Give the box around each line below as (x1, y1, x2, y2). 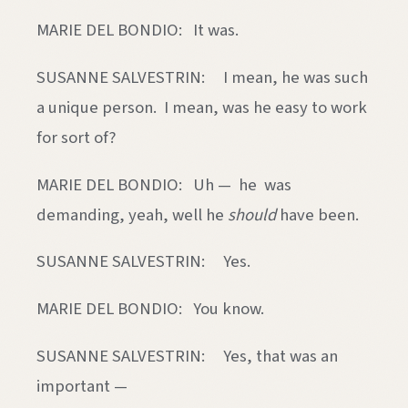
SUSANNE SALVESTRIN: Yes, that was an (36, 343, 338, 368)
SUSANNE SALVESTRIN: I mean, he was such (36, 66, 368, 89)
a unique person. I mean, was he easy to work (36, 96, 367, 119)
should (228, 202, 280, 227)
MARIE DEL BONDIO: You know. (36, 297, 264, 321)
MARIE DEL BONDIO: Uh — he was (36, 172, 295, 197)
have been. (280, 202, 359, 227)
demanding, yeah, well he (36, 202, 228, 227)
